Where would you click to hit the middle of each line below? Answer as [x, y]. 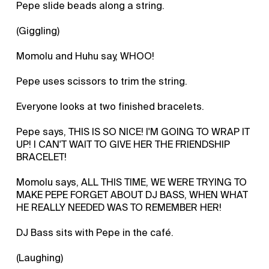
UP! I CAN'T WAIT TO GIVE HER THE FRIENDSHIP [123, 144]
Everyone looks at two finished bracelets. [110, 106]
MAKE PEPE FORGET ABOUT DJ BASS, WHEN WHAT [132, 195]
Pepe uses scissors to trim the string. [102, 81]
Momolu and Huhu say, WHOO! [86, 56]
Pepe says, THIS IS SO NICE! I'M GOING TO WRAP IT [133, 131]
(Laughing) [40, 258]
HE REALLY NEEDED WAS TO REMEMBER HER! [119, 207]
